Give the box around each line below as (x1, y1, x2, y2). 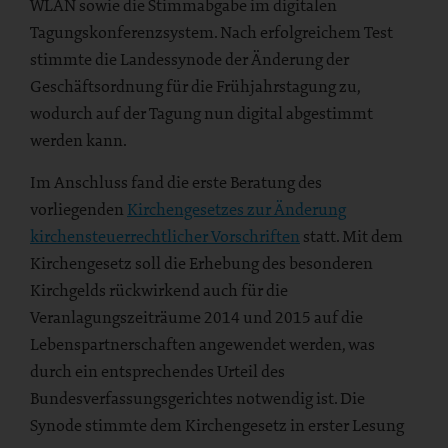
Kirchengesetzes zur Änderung (127, 197, 346, 220)
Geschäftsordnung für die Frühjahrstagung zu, (30, 74, 360, 97)
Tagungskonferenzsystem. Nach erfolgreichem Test (30, 20, 393, 43)
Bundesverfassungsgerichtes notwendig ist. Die (30, 386, 365, 409)
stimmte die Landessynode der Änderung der (30, 47, 349, 70)
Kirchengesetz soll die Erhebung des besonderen (30, 251, 373, 274)
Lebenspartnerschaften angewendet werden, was (30, 332, 375, 355)
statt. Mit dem (300, 224, 403, 247)
